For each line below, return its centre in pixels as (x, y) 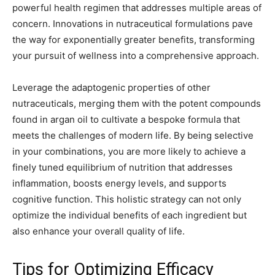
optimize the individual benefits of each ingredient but (130, 215)
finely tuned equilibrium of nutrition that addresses (122, 168)
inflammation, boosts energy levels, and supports (119, 184)
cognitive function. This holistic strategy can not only (127, 199)
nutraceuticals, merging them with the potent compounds (137, 104)
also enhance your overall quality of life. (99, 231)
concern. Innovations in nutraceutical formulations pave (133, 24)
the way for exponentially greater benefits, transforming (134, 40)
